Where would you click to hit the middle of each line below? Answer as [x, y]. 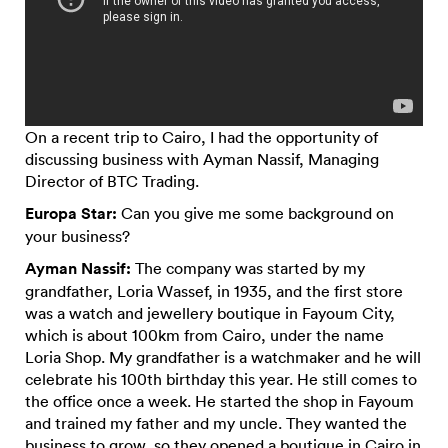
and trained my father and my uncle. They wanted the [216, 422]
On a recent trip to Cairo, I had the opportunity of [201, 136]
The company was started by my [248, 267]
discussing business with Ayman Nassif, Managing [202, 158]
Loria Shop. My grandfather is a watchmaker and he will [223, 356]
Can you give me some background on [255, 212]
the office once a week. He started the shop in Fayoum [219, 400]
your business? [77, 235]
